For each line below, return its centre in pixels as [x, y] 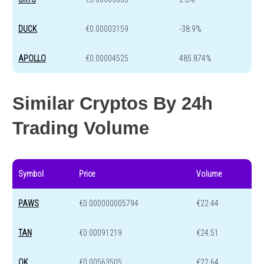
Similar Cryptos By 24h [113, 103]
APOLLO [32, 59]
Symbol [31, 174]
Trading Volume [81, 128]
